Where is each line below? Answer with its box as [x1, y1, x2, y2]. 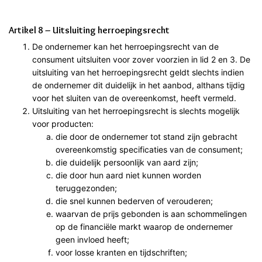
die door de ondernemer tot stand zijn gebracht [56, 131, 237, 142]
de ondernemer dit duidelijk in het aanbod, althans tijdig [32, 80, 245, 90]
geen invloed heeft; [56, 234, 129, 244]
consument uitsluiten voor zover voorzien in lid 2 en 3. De [32, 54, 250, 64]
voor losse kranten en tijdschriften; [56, 247, 187, 257]
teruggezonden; [56, 182, 117, 193]
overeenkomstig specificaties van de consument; [56, 144, 243, 154]
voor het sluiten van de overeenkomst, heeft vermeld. [32, 92, 236, 103]
